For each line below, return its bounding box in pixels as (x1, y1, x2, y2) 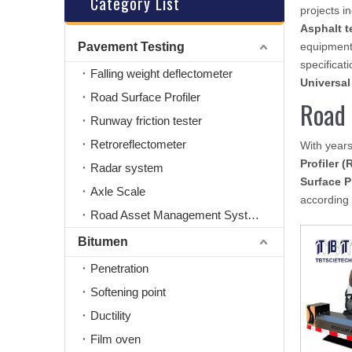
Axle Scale (90, 185, 145, 198)
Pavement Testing (78, 40, 185, 53)
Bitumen (78, 235, 128, 248)
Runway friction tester (90, 114, 202, 127)
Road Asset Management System (247, 208, 259, 222)
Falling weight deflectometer (90, 67, 233, 80)
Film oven (90, 332, 141, 346)
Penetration (90, 262, 148, 275)
